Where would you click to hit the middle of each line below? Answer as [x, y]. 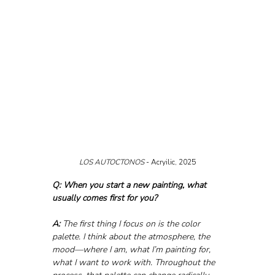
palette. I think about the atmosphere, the [132, 236]
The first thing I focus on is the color [131, 223]
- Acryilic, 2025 [171, 162]
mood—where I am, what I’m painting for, [132, 249]
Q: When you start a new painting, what [130, 185]
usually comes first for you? [104, 198]
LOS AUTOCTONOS [113, 162]
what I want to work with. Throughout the [134, 262]
